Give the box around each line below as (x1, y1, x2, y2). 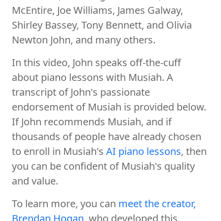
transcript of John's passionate (12, 85, 150, 99)
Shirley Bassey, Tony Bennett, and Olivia (12, 18, 192, 32)
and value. (12, 174, 58, 187)
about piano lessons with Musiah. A (12, 70, 173, 84)
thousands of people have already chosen (12, 129, 201, 143)
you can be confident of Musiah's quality (12, 159, 195, 173)
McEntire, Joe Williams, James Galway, (12, 3, 183, 17)
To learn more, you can (12, 196, 118, 210)
